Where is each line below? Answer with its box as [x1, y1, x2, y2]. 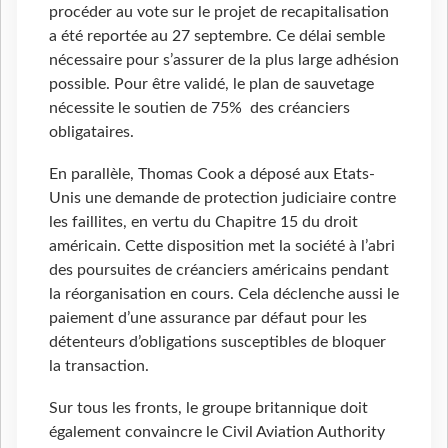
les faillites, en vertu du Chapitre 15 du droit [49, 214, 358, 231]
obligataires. [49, 124, 134, 141]
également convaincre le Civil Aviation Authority [49, 424, 385, 441]
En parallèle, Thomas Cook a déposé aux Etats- [49, 166, 375, 183]
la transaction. [49, 358, 149, 375]
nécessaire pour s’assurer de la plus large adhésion [49, 52, 399, 69]
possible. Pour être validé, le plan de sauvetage [49, 76, 374, 93]
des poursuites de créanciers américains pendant [49, 262, 389, 279]
